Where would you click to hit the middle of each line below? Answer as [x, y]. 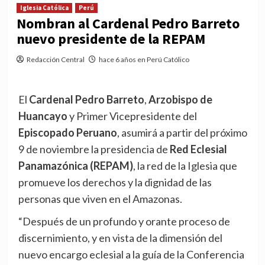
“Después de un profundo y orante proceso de [124, 222]
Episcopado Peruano [67, 133]
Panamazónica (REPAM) [75, 166]
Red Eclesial [198, 149]
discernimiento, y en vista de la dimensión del [120, 238]
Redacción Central [55, 60]
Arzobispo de [180, 100]
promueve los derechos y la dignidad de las [115, 182]
